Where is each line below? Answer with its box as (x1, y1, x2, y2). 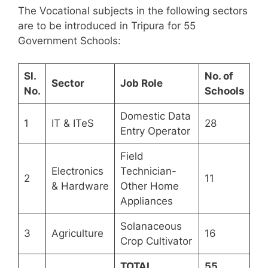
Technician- (120, 165, 176, 178)
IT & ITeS (51, 117, 94, 130)
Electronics (51, 165, 103, 178)
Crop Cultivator (120, 235, 192, 248)
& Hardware (51, 180, 109, 193)
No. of (204, 70, 233, 83)
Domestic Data (120, 110, 191, 123)
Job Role (120, 77, 163, 90)
